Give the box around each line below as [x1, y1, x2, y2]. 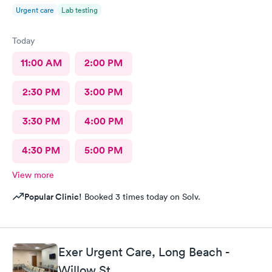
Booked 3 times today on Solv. [82, 191, 200, 202]
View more [12, 169, 54, 180]
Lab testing [61, 5, 98, 15]
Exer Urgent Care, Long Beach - [58, 244, 229, 259]
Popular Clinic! [24, 191, 82, 203]
